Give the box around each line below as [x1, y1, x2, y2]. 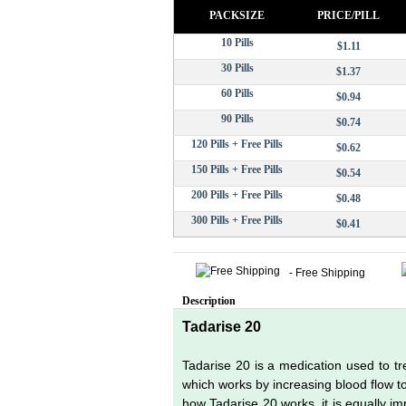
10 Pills [220, 35, 254, 49]
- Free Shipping [289, 266, 365, 279]
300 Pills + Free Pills [191, 213, 283, 227]
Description [182, 294, 236, 307]
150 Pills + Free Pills [191, 162, 283, 176]
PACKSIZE [209, 8, 265, 22]
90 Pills [220, 111, 254, 125]
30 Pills [220, 61, 254, 74]
